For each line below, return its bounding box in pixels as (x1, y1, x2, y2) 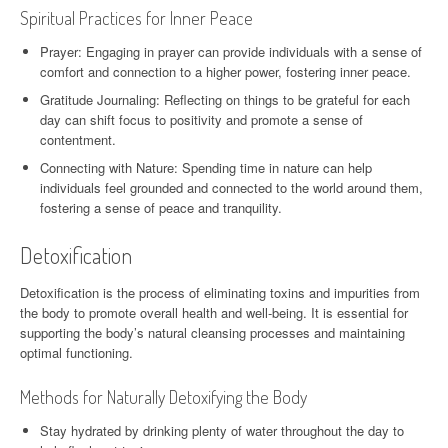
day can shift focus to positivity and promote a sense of (40, 109, 363, 129)
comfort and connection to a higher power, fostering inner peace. (40, 61, 411, 81)
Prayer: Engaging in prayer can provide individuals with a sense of (40, 41, 422, 61)
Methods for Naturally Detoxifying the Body (20, 385, 307, 408)
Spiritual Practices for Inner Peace (20, 6, 253, 29)
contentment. (40, 129, 116, 149)
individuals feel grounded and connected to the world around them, (40, 177, 423, 197)
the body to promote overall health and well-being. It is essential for (20, 302, 408, 322)
